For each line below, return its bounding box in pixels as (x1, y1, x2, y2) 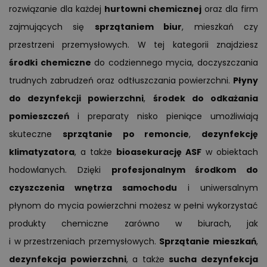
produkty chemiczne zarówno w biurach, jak (9, 218, 258, 229)
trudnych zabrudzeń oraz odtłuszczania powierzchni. (9, 74, 233, 86)
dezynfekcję (201, 128, 258, 140)
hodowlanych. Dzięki (9, 164, 111, 176)
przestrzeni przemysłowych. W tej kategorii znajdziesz (9, 39, 258, 51)
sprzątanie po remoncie (62, 128, 190, 140)
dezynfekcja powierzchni (9, 253, 126, 265)
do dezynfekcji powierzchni (9, 92, 144, 104)
